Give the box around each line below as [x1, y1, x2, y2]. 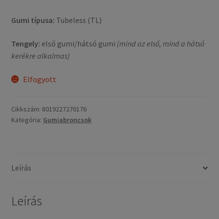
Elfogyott [23, 74, 57, 84]
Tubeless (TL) [54, 15, 102, 25]
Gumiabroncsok [43, 115, 91, 125]
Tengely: [11, 38, 40, 48]
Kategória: [11, 115, 43, 125]
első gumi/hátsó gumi [40, 38, 117, 48]
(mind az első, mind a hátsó [116, 38, 204, 48]
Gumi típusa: [11, 15, 55, 25]
